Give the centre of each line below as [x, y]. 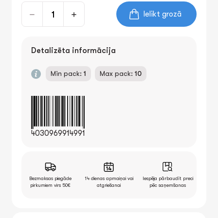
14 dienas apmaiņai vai [109, 178]
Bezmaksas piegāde [50, 178]
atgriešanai [109, 185]
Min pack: [67, 73]
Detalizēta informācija [73, 51]
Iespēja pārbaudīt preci [168, 178]
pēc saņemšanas [168, 185]
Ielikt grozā [162, 14]
